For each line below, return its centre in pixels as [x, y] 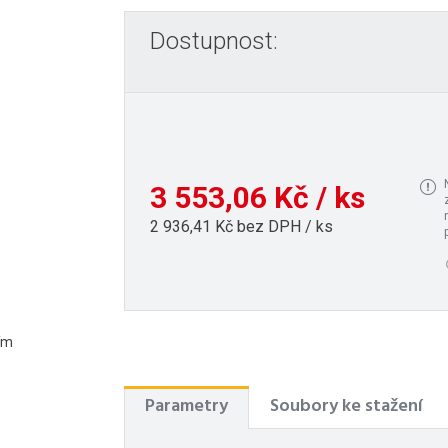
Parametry [186, 407]
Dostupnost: [214, 41]
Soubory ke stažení [346, 407]
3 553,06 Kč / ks [257, 197]
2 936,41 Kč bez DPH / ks [241, 226]
